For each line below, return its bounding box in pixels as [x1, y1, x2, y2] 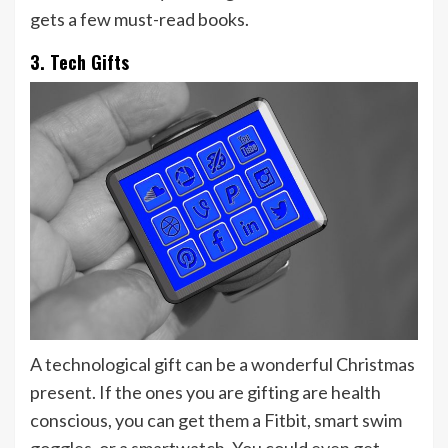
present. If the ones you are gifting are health [30, 381, 381, 404]
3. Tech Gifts [30, 48, 129, 75]
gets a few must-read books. [30, 7, 252, 30]
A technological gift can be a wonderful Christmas [30, 353, 415, 376]
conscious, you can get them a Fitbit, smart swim [30, 409, 402, 432]
